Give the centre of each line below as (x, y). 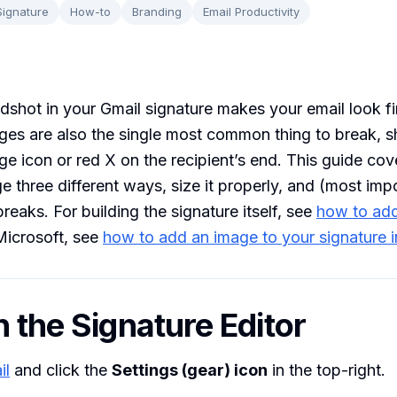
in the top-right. (327, 370)
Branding (157, 11)
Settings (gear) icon (190, 370)
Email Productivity (251, 11)
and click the (61, 370)
